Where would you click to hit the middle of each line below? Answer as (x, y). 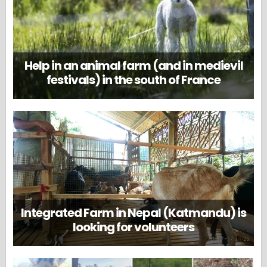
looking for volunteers (133, 227)
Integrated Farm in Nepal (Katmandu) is (133, 212)
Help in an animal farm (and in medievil (133, 66)
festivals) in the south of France (133, 80)
